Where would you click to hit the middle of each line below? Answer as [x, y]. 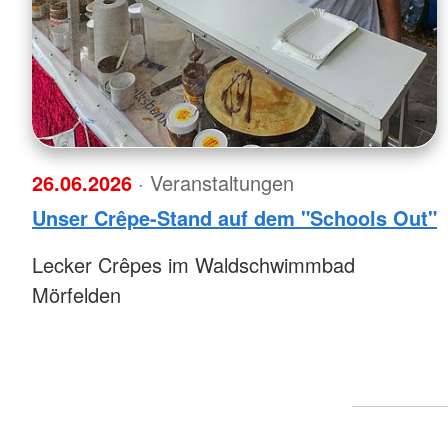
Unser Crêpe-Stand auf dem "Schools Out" [234, 217]
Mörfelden [76, 294]
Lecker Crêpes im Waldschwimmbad [193, 264]
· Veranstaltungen [216, 182]
